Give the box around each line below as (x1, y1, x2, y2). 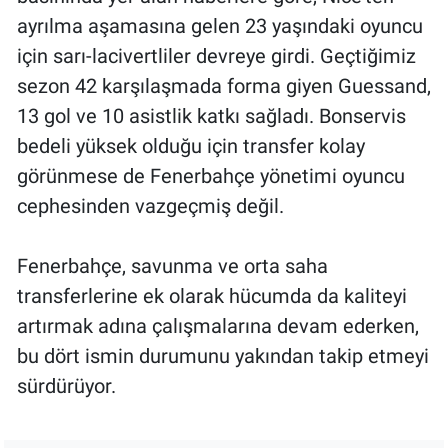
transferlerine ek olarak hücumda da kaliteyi (17, 284, 407, 309)
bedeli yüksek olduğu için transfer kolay (17, 134, 365, 159)
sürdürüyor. (17, 374, 116, 399)
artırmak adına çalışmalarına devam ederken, (17, 314, 419, 339)
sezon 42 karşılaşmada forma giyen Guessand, (17, 74, 431, 99)
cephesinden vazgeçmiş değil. (17, 194, 284, 219)
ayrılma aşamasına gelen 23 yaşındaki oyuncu (17, 14, 423, 39)
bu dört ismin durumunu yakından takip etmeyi (17, 344, 429, 369)
